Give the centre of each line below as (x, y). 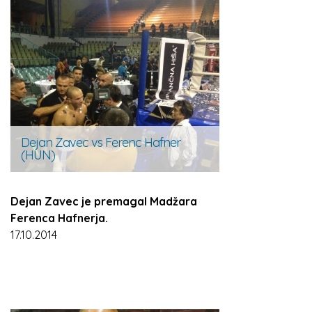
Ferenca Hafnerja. (59, 218)
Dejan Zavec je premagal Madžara (104, 201)
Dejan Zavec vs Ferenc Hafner (101, 142)
